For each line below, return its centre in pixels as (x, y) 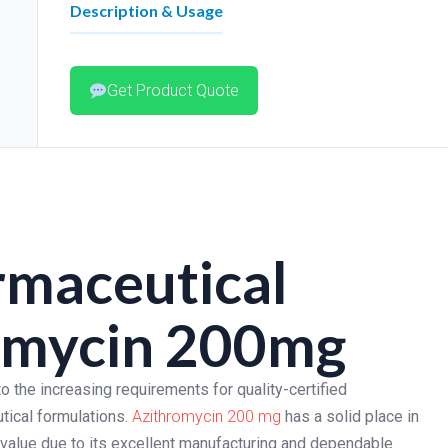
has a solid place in (350, 416)
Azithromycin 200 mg (206, 416)
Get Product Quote (172, 90)
